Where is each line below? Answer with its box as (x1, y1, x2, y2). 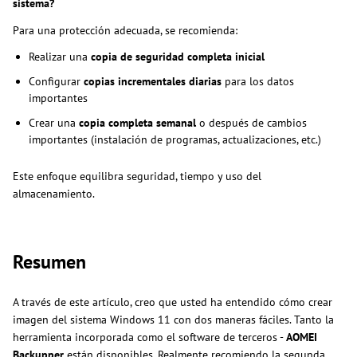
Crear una (29, 116, 79, 131)
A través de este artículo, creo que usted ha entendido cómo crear (13, 295, 332, 310)
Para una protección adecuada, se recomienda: (13, 23, 237, 38)
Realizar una (29, 49, 91, 65)
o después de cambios (196, 116, 307, 131)
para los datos (222, 74, 294, 89)
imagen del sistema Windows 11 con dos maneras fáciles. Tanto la (13, 312, 334, 328)
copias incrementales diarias (84, 74, 222, 89)
